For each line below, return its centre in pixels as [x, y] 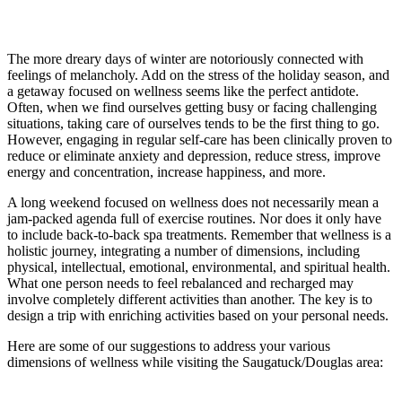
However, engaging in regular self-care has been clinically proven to [200, 140]
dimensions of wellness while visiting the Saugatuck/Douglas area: [195, 363]
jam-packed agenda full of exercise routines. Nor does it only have [194, 219]
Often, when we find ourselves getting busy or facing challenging [192, 108]
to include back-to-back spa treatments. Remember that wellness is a [199, 235]
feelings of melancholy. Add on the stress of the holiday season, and [198, 75]
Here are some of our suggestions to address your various [169, 346]
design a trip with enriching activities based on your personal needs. [198, 316]
